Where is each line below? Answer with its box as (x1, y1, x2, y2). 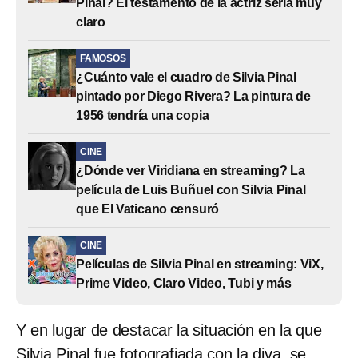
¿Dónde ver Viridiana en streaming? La (76, 163, 305, 177)
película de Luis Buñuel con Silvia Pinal (76, 182, 306, 197)
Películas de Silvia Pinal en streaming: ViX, (76, 257, 324, 271)
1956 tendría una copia (76, 108, 209, 122)
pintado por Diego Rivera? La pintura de (76, 89, 311, 103)
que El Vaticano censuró (76, 201, 220, 216)
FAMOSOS (80, 52, 126, 64)
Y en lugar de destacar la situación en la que (16, 320, 322, 339)
